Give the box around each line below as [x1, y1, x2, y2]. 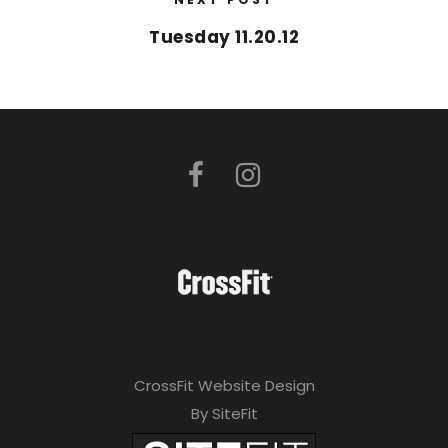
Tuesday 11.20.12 [149, 25, 299, 50]
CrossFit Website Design [133, 375, 315, 397]
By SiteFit [190, 403, 258, 425]
